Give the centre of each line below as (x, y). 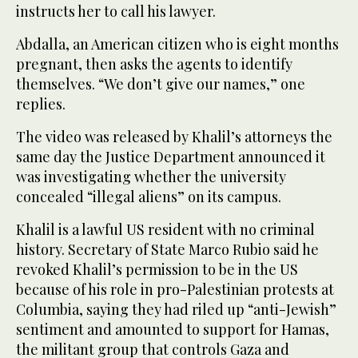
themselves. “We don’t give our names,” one (161, 84)
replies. (41, 103)
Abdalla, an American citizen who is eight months (177, 44)
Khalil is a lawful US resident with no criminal (165, 229)
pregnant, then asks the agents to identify (154, 64)
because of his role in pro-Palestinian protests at (175, 289)
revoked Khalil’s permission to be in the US (157, 269)
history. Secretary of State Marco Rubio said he (167, 249)
